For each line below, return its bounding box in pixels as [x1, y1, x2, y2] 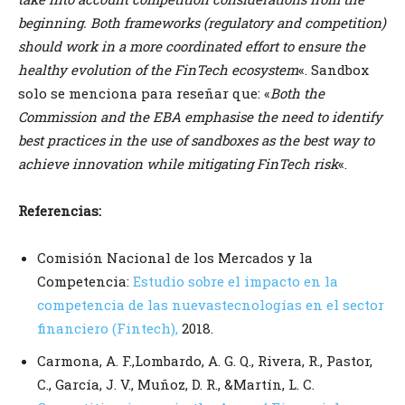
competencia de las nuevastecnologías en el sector [37, 296, 384, 315]
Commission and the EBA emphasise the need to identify [18, 108, 382, 127]
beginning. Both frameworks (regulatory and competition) [18, 14, 386, 33]
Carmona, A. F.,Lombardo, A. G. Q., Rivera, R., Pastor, [37, 352, 372, 371]
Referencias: [18, 202, 101, 221]
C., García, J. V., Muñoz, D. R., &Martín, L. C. [37, 375, 315, 394]
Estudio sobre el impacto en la [133, 272, 338, 291]
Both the [270, 84, 325, 103]
